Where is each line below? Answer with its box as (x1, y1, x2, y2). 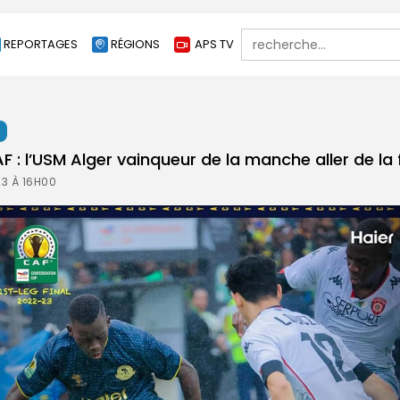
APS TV (195, 36, 234, 53)
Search (240, 25, 284, 43)
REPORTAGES (4, 36, 78, 53)
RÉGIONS (111, 36, 160, 53)
